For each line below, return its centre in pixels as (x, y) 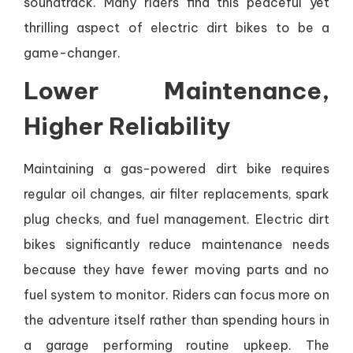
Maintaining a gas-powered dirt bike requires (176, 169)
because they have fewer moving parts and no (176, 270)
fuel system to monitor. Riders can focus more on (176, 295)
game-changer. (72, 53)
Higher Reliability (127, 126)
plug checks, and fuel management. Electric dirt (176, 219)
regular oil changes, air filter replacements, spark (176, 194)
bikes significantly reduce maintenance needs (176, 245)
